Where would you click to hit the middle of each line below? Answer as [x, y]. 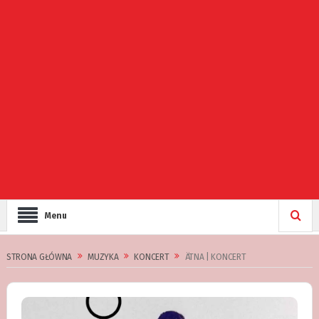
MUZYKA [103, 257]
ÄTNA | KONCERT [215, 257]
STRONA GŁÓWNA [39, 257]
